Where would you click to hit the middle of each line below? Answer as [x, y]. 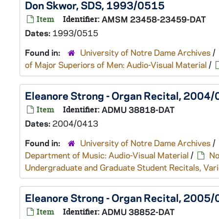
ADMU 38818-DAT [138, 109]
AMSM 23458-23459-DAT [154, 19]
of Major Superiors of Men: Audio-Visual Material [116, 65]
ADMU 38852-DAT [138, 212]
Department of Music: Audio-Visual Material [107, 155]
